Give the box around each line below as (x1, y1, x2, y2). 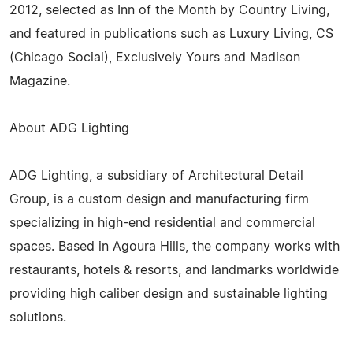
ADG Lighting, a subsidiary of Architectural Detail (9, 169, 303, 182)
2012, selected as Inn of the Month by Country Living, (9, 3, 329, 17)
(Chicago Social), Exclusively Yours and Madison (9, 50, 300, 64)
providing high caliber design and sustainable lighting (9, 287, 328, 300)
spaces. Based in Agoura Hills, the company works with (9, 240, 340, 253)
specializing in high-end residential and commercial (9, 216, 315, 229)
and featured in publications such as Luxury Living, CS (9, 27, 333, 40)
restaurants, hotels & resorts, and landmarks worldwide (9, 263, 339, 277)
